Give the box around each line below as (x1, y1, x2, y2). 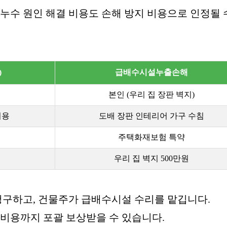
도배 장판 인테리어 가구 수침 (98, 111, 204, 120)
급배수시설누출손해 (115, 67, 188, 77)
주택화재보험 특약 (118, 132, 185, 141)
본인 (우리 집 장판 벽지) (108, 90, 195, 99)
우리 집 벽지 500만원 (113, 154, 189, 163)
